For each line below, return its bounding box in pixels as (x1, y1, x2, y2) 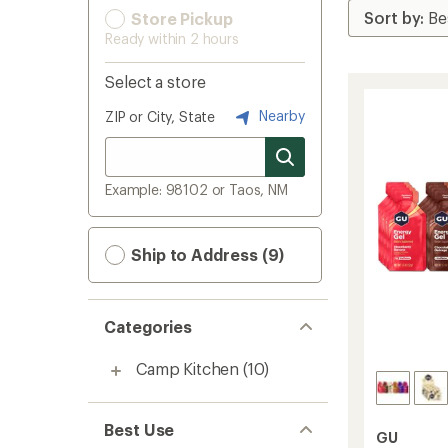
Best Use (104, 420, 175, 439)
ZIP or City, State (105, 108, 216, 125)
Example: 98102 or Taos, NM (105, 181, 288, 198)
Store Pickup (127, 9, 233, 28)
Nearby (255, 106, 305, 124)
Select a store (105, 72, 206, 91)
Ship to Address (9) (127, 245, 285, 264)
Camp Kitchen (136, 359, 240, 378)
